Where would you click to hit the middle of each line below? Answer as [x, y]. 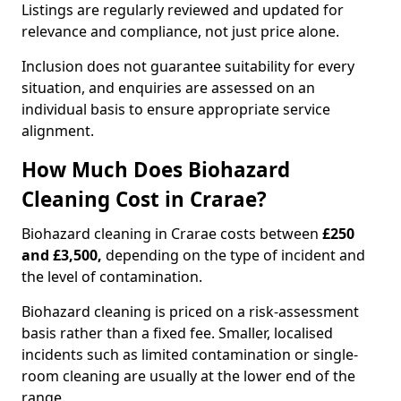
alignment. [58, 131]
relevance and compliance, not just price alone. [180, 31]
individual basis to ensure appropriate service [176, 109]
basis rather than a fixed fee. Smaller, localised [177, 333]
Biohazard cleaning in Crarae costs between [172, 234]
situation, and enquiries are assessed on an [168, 88]
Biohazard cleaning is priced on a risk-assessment [190, 311]
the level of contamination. [112, 277]
